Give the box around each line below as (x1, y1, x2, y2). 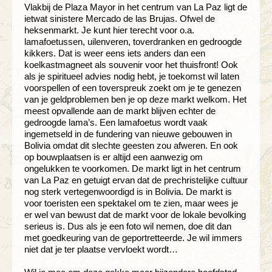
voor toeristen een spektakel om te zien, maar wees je (24, 197, 238, 208)
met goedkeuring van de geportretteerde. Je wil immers (24, 232, 242, 243)
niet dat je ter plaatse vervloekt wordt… (24, 243, 178, 254)
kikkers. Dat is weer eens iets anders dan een (24, 47, 205, 58)
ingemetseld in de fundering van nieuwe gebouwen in (24, 128, 232, 139)
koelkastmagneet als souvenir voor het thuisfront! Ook (24, 59, 238, 70)
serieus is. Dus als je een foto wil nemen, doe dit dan (24, 220, 231, 231)
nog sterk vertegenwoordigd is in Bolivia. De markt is (24, 186, 232, 197)
